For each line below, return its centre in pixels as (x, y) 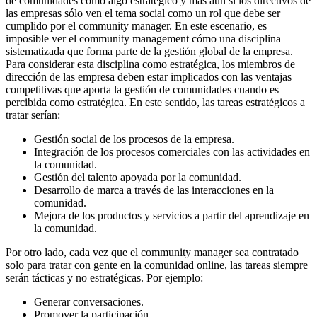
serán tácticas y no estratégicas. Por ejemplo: (104, 277)
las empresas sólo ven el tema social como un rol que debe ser (143, 13)
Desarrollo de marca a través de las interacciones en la (154, 190)
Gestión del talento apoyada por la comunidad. (138, 177)
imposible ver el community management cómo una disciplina (143, 38)
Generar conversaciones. (89, 301)
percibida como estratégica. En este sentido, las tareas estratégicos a (155, 102)
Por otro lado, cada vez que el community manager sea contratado (152, 252)
